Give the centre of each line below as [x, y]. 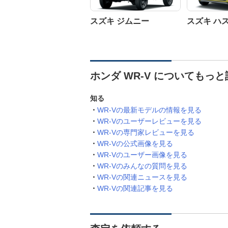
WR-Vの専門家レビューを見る [146, 132]
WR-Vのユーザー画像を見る [142, 155]
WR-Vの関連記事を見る [135, 188]
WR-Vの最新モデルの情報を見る [149, 110]
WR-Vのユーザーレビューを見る [149, 121]
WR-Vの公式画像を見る [135, 144]
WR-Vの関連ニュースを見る [142, 177]
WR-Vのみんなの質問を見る [142, 166]
